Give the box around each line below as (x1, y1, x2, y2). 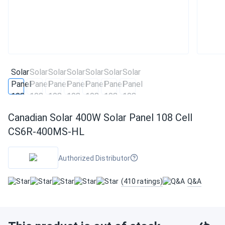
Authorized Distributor (58, 154, 130, 162)
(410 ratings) (121, 177, 163, 185)
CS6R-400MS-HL (8, 125, 84, 138)
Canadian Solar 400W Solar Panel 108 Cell (8, 111, 192, 124)
